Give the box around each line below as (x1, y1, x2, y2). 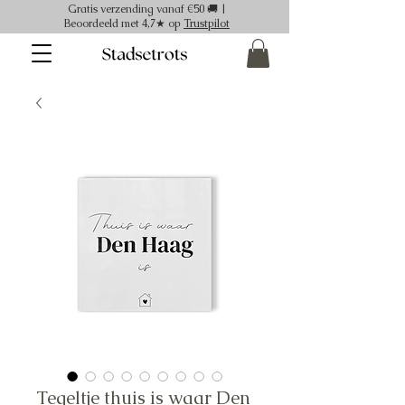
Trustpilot (184, 16, 230, 31)
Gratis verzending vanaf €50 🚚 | (67, 2, 227, 16)
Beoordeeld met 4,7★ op (64, 16, 184, 31)
